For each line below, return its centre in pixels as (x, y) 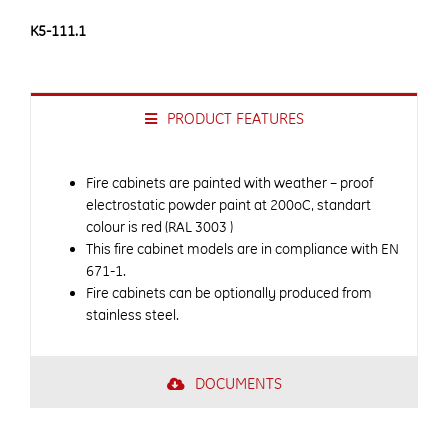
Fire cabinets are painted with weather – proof (229, 183)
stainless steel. (132, 315)
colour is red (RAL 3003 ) (159, 227)
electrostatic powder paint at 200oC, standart (228, 205)
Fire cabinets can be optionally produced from (229, 293)
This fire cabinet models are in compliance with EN (242, 249)
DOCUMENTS (238, 384)
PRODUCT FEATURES (235, 119)
